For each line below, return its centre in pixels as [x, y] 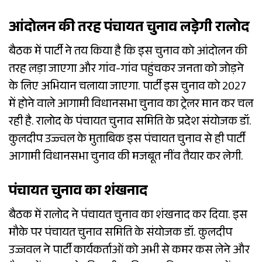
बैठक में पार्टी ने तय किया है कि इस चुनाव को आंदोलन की [128, 53]
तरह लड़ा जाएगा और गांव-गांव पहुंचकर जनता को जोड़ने [126, 70]
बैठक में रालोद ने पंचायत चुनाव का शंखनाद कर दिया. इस [128, 217]
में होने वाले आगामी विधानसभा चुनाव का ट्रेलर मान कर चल [131, 106]
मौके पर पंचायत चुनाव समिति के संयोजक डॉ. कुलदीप [120, 234]
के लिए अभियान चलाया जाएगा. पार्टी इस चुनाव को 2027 [127, 88]
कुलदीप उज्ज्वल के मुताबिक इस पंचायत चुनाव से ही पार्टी [127, 141]
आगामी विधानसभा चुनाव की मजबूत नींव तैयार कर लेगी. [126, 158]
